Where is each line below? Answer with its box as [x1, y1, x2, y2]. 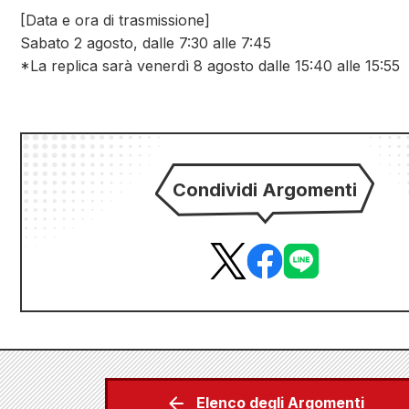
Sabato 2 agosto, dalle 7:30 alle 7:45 [20, 34, 271, 52]
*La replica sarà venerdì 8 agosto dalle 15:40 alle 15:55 [20, 57, 400, 75]
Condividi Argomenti [173, 179, 357, 201]
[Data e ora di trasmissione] [20, 11, 210, 29]
